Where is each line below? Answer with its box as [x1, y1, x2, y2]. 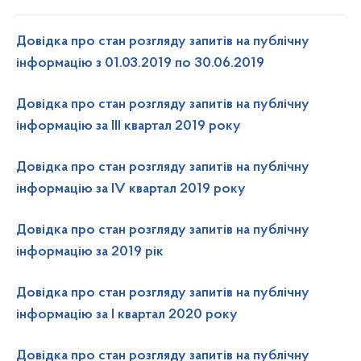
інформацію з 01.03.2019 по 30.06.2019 [16, 56, 264, 71]
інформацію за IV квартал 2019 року [16, 182, 246, 197]
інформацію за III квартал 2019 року [16, 119, 241, 134]
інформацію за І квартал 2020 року [16, 308, 238, 322]
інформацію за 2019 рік [16, 245, 164, 259]
